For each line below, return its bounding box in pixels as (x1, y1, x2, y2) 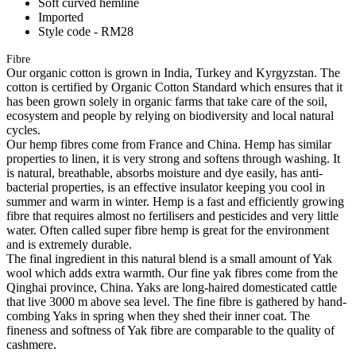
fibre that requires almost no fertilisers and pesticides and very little (6, 208, 339, 222)
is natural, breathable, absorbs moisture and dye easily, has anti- (6, 165, 323, 180)
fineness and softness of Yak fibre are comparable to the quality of (6, 323, 335, 337)
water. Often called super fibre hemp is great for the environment (6, 222, 329, 237)
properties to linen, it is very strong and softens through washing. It (6, 151, 340, 165)
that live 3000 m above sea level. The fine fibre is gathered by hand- (6, 294, 346, 308)
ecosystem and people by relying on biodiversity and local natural (6, 108, 334, 122)
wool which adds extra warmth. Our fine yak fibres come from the (6, 265, 338, 280)
